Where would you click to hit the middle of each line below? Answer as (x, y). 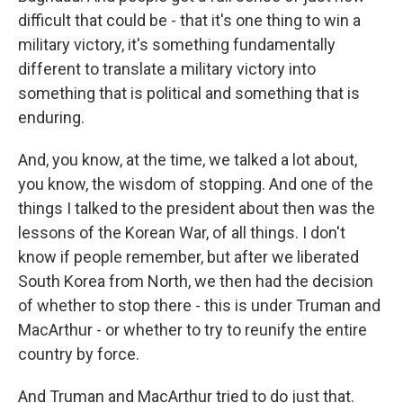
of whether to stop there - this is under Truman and (199, 305)
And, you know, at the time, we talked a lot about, (188, 160)
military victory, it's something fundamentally (177, 45)
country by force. (79, 354)
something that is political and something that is (189, 93)
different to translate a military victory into (167, 69)
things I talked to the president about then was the (197, 208)
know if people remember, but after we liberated (188, 257)
